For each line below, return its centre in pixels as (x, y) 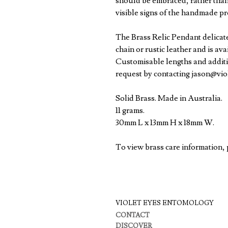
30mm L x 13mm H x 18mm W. (166, 123)
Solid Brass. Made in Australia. (169, 98)
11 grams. (130, 110)
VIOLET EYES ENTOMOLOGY (165, 203)
